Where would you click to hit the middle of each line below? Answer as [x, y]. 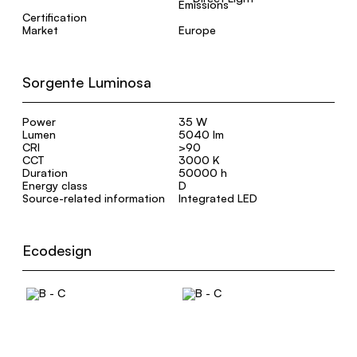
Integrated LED [218, 198]
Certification [55, 17]
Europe [197, 30]
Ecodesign [57, 250]
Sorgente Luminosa [87, 82]
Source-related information [94, 198]
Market [40, 30]
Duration [45, 173]
